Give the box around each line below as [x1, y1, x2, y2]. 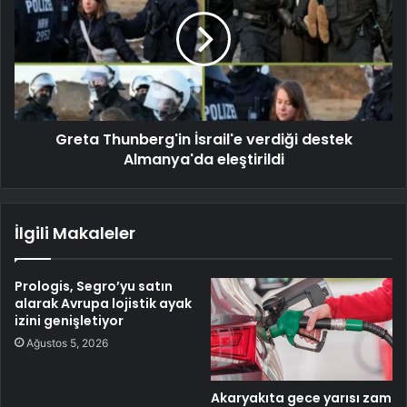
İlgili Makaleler [15, 221, 135, 244]
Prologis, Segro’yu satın [15, 276, 173, 295]
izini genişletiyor [15, 311, 124, 330]
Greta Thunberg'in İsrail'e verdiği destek [55, 128, 352, 150]
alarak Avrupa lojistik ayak [15, 293, 192, 313]
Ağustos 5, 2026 [26, 335, 108, 350]
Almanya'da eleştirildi [123, 148, 284, 170]
